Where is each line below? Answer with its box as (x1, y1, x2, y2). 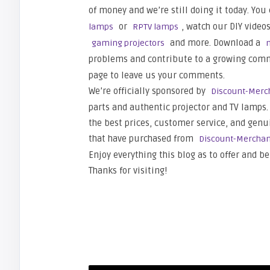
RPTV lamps (133, 22, 178, 32)
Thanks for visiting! (89, 165, 167, 176)
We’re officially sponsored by (89, 86, 208, 96)
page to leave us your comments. (89, 70, 225, 81)
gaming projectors (92, 38, 165, 48)
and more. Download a (168, 37, 263, 48)
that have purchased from (89, 133, 196, 144)
